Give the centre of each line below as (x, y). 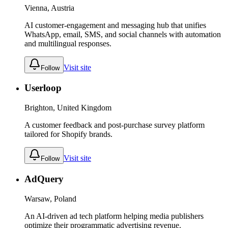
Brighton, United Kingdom (68, 108)
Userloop (43, 88)
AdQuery (44, 179)
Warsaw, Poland (50, 198)
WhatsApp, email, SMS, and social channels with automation (123, 34)
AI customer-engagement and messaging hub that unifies (115, 25)
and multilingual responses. (68, 43)
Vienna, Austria (49, 8)
